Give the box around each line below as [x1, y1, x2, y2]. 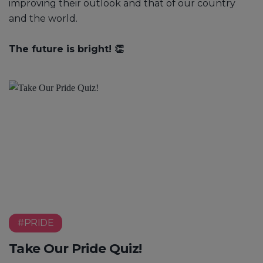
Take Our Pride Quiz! [9, 240, 142, 257]
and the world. [9, 12, 77, 24]
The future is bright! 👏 [9, 43, 124, 55]
